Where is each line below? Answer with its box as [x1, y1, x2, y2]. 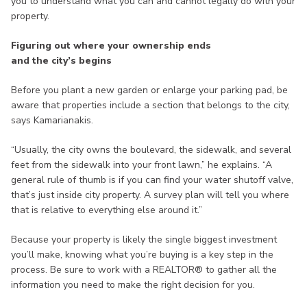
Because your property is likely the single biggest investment [11, 233, 277, 247]
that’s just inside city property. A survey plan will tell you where [11, 188, 289, 202]
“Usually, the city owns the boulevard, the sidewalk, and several [11, 143, 291, 157]
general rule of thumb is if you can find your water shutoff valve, [11, 173, 293, 187]
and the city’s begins [11, 54, 112, 68]
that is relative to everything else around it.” [11, 204, 202, 217]
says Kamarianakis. [11, 114, 93, 127]
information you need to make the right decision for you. [11, 278, 255, 292]
